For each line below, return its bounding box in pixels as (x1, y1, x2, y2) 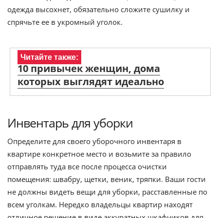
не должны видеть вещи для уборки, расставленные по (7, 186, 207, 197)
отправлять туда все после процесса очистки (7, 161, 167, 171)
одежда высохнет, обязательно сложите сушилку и (7, 4, 190, 14)
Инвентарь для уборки (7, 114, 133, 131)
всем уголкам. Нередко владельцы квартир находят (7, 199, 193, 209)
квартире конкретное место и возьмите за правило (7, 148, 191, 159)
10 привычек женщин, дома (18, 61, 160, 75)
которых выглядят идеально (18, 74, 164, 88)
